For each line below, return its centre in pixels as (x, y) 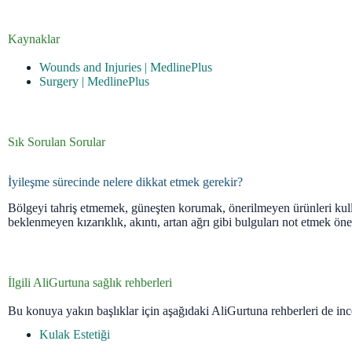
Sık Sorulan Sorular (57, 141)
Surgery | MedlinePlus (94, 81)
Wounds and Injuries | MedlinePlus (126, 67)
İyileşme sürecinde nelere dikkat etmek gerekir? (125, 181)
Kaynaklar (34, 38)
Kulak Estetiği (75, 335)
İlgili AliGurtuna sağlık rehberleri (90, 282)
